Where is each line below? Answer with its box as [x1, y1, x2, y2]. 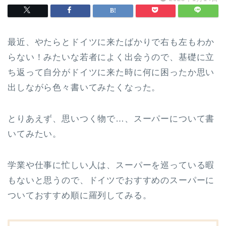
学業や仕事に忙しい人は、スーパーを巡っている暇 [8, 160, 215, 170]
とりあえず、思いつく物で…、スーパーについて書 [8, 114, 215, 124]
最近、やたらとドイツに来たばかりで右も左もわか [8, 37, 215, 47]
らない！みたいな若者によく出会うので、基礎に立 [8, 52, 215, 62]
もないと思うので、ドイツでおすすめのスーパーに [8, 176, 215, 185]
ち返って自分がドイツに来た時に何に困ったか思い [8, 68, 215, 77]
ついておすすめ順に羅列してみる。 [8, 191, 152, 200]
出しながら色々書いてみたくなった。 [8, 83, 161, 92]
